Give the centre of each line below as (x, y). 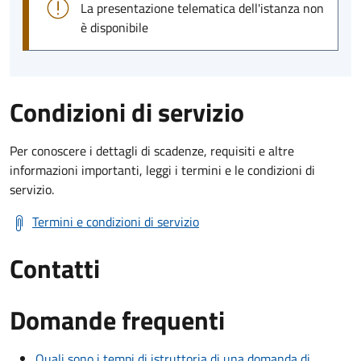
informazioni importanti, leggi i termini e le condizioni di (162, 170)
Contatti (55, 268)
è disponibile (114, 27)
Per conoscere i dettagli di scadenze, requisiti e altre (152, 150)
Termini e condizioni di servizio (116, 221)
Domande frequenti (117, 320)
